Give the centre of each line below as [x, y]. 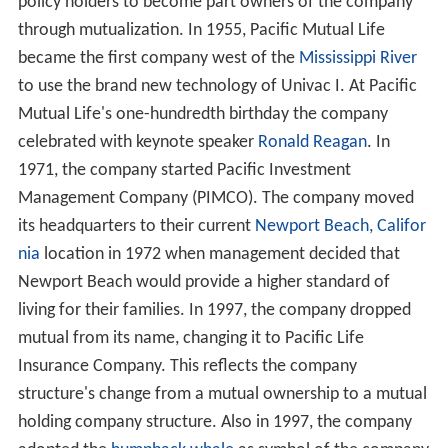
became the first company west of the [158, 58]
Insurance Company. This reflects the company [187, 366]
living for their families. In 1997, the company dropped [214, 310]
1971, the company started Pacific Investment [184, 170]
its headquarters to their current [136, 226]
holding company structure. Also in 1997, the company [214, 422]
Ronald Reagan [312, 142]
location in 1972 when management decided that [219, 254]
